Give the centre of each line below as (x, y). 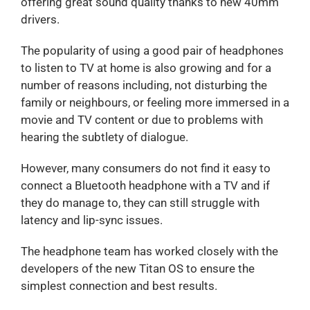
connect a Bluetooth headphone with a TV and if (145, 185)
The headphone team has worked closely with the (149, 251)
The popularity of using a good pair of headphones (152, 50)
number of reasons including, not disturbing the (144, 85)
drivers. (40, 19)
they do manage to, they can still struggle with (140, 202)
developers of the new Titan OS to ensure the (137, 268)
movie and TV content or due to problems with (142, 119)
